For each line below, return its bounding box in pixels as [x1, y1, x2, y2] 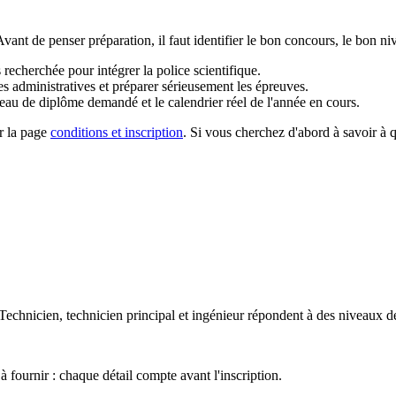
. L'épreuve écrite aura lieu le [40, 258, 204, 274]
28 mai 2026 [204, 258, 276, 274]
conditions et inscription [50, 124, 183, 140]
